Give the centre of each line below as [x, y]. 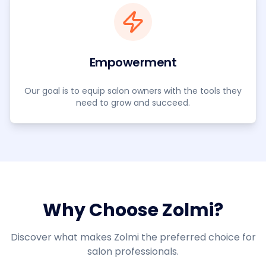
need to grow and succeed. [133, 103]
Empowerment [133, 62]
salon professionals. [133, 251]
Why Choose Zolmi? [133, 210]
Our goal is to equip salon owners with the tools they [133, 91]
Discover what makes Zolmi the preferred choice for [133, 237]
